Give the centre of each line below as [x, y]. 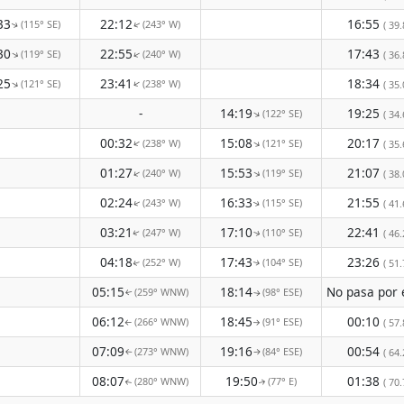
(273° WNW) [161, 351]
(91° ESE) [282, 321]
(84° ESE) [282, 351]
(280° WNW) [161, 381]
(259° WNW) [161, 292]
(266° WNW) [161, 321]
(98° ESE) [282, 292]
